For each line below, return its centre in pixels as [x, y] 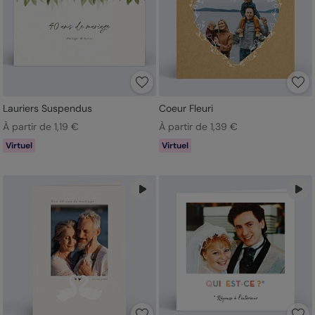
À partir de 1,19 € [41, 126]
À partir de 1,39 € [198, 126]
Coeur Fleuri [186, 108]
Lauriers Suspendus [47, 108]
